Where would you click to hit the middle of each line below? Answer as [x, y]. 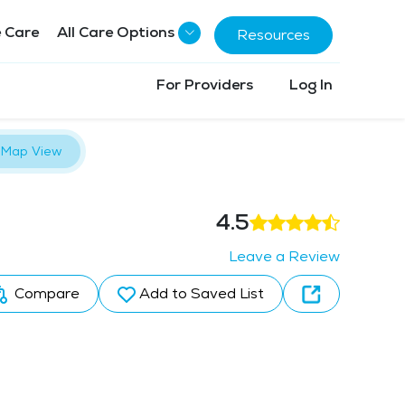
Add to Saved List [202, 293]
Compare [45, 293]
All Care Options [116, 32]
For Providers [205, 85]
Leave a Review [284, 256]
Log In [311, 85]
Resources [273, 34]
